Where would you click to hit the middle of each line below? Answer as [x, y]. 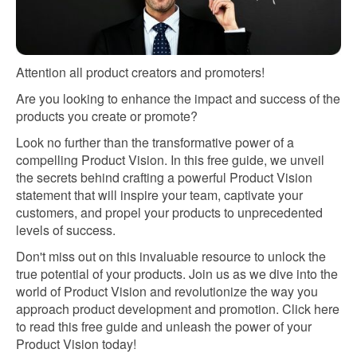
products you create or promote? [108, 116]
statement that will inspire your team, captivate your [159, 194]
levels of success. [67, 229]
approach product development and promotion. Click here [178, 308]
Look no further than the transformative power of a [155, 142]
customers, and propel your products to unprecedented [169, 212]
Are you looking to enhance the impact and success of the [178, 98]
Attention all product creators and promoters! [142, 72]
